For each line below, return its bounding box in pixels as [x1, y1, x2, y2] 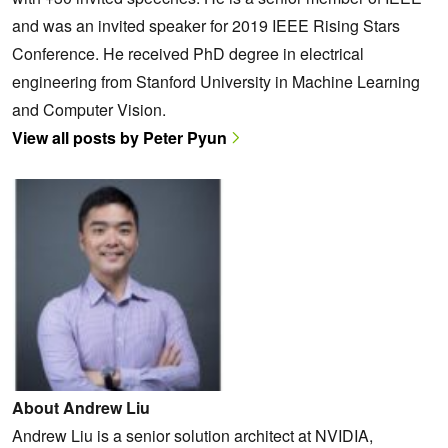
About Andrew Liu [12, 395, 150, 419]
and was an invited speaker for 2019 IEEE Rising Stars [12, 13, 400, 37]
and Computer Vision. [12, 97, 166, 121]
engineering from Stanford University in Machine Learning [12, 69, 420, 93]
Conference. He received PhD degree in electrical [12, 41, 364, 65]
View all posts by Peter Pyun [12, 125, 227, 149]
